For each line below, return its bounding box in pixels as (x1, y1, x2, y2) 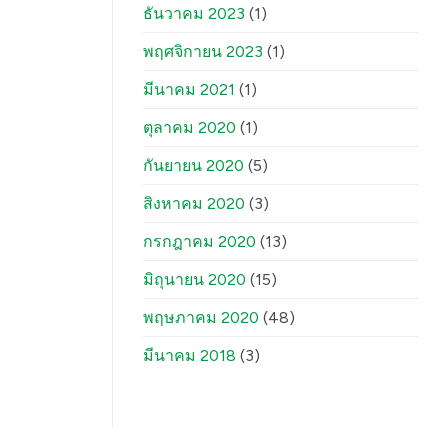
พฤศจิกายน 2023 (143, 42, 263, 62)
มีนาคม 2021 (143, 80, 235, 100)
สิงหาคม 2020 (143, 194, 245, 214)
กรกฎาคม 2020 (143, 232, 256, 252)
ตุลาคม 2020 (143, 118, 236, 138)
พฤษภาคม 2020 (143, 308, 259, 328)
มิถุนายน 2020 (143, 270, 246, 290)
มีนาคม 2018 (143, 346, 236, 366)
